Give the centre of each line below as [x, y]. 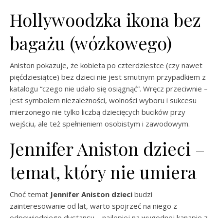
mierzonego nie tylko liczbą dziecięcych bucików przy [98, 112]
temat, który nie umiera [103, 172]
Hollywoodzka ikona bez [105, 19]
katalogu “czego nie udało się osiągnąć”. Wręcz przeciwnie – [109, 89]
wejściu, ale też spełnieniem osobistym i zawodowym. [100, 124]
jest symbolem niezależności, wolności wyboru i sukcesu [103, 100]
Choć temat [30, 194]
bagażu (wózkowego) [91, 43]
